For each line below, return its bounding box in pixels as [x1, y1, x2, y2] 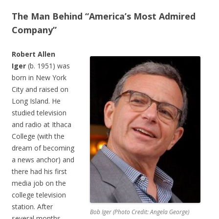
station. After [12, 201, 53, 211]
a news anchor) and [12, 154, 74, 164]
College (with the [12, 131, 65, 141]
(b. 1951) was [26, 61, 70, 70]
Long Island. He [12, 96, 61, 106]
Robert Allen [12, 49, 55, 59]
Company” [12, 23, 57, 36]
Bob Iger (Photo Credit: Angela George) [90, 207, 189, 216]
